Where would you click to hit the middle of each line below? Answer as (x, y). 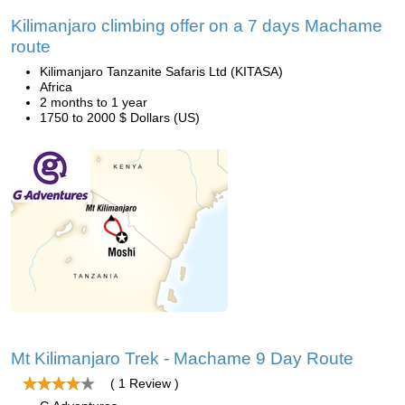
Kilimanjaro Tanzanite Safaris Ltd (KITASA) (161, 71)
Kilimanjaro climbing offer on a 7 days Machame (197, 26)
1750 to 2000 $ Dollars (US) (120, 118)
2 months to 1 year (94, 102)
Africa (56, 87)
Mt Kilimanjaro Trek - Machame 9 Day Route (182, 358)
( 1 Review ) (145, 383)
